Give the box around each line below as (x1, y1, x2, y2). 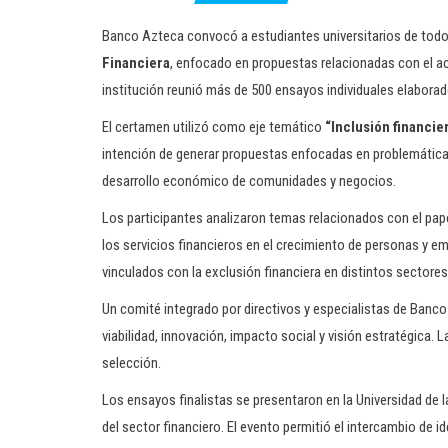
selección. (102, 354, 161, 372)
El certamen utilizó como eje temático (102, 118, 325, 136)
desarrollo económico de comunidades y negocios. (102, 172, 396, 190)
